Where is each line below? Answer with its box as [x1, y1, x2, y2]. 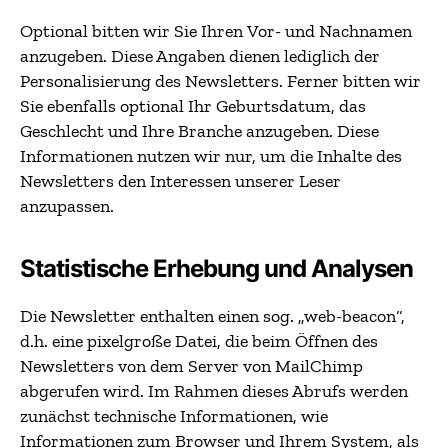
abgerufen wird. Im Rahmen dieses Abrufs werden [20, 379, 408, 402]
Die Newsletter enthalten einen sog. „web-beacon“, [20, 304, 405, 327]
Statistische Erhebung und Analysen [20, 253, 414, 283]
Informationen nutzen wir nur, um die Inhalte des [20, 144, 402, 167]
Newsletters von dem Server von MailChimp [20, 354, 363, 377]
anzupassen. [20, 194, 114, 217]
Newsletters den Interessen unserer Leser [20, 169, 341, 192]
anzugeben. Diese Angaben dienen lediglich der [20, 44, 380, 67]
